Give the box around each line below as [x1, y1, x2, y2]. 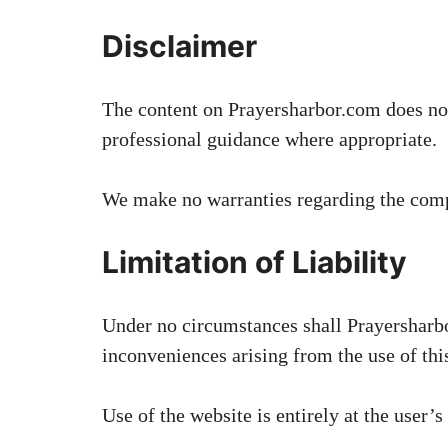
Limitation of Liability [102, 243, 407, 280]
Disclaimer [102, 27, 257, 64]
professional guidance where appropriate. [102, 127, 437, 150]
